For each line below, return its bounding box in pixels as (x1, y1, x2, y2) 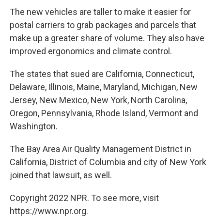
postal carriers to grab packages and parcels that (10, 19, 196, 30)
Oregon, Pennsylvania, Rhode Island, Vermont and (10, 108, 198, 118)
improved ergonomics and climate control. (10, 46, 172, 56)
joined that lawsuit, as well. (10, 170, 112, 180)
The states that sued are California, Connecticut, (10, 68, 194, 79)
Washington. (10, 121, 58, 131)
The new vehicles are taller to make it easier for (10, 6, 191, 17)
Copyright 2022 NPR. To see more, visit (10, 192, 159, 203)
